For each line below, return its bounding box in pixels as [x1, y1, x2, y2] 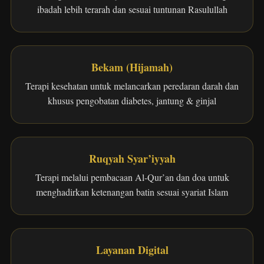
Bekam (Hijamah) [91, 60, 173, 75]
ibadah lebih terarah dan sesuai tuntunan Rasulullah [37, 3, 227, 15]
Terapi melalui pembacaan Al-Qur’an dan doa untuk [35, 171, 229, 183]
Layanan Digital [95, 242, 169, 258]
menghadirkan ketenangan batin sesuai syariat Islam [36, 186, 228, 198]
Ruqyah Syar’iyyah [88, 151, 176, 166]
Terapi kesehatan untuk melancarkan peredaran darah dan [25, 80, 239, 92]
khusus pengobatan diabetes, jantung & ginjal [48, 94, 216, 107]
